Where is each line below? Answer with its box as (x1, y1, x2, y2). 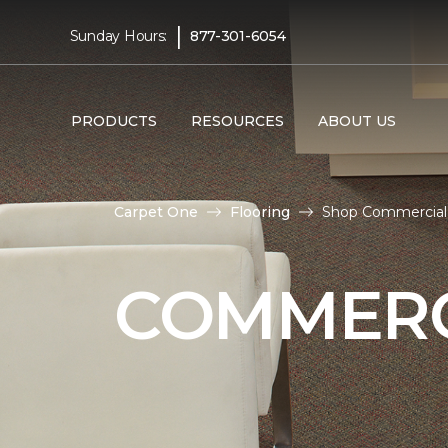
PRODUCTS (70, 111, 157, 130)
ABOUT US (317, 111, 396, 130)
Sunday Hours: (69, 26, 168, 45)
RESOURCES (190, 111, 284, 130)
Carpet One (114, 202, 198, 221)
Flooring (230, 202, 290, 221)
